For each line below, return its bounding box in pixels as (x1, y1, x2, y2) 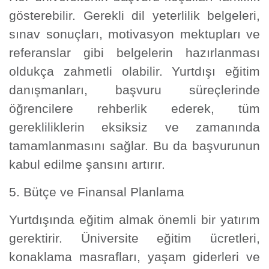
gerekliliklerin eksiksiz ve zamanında (9, 119, 260, 134)
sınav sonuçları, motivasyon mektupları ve (9, 26, 260, 41)
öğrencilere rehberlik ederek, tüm (9, 101, 260, 116)
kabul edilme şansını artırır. (9, 157, 165, 172)
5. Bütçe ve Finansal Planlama (9, 184, 184, 199)
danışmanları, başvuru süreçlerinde (9, 82, 260, 97)
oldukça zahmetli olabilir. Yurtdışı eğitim (9, 64, 260, 79)
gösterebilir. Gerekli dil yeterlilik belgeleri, (9, 8, 260, 23)
